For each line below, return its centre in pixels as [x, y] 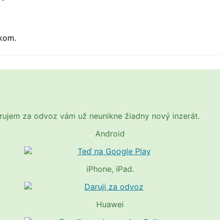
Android [110, 133]
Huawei [110, 204]
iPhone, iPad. [110, 169]
